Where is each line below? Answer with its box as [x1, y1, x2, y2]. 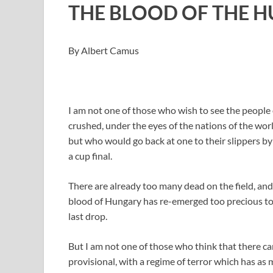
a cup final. [68, 149, 112, 161]
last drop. [68, 210, 107, 222]
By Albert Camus [68, 44, 139, 56]
